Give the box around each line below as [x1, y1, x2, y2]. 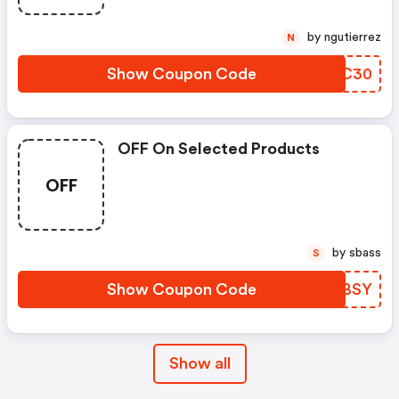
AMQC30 [299, 66, 372, 83]
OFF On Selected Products [118, 141, 320, 158]
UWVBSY [305, 281, 372, 298]
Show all [168, 355, 231, 372]
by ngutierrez [324, 31, 381, 45]
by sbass [349, 247, 381, 260]
